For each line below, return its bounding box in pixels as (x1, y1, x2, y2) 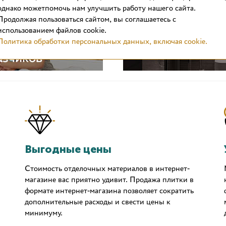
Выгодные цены (25, 143, 111, 155)
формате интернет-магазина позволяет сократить (25, 186, 194, 195)
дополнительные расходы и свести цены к (25, 197, 171, 206)
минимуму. (25, 208, 63, 217)
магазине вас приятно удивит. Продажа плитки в (25, 175, 194, 184)
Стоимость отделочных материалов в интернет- (25, 164, 190, 173)
